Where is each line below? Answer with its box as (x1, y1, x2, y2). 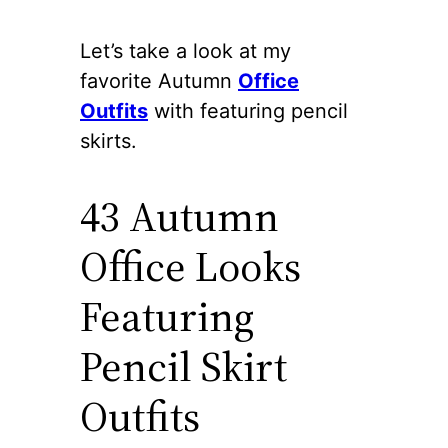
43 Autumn (80, 186, 279, 245)
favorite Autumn (80, 68, 238, 93)
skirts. (80, 128, 137, 153)
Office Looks (80, 236, 301, 295)
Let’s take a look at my (80, 38, 291, 63)
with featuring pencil (148, 98, 348, 123)
